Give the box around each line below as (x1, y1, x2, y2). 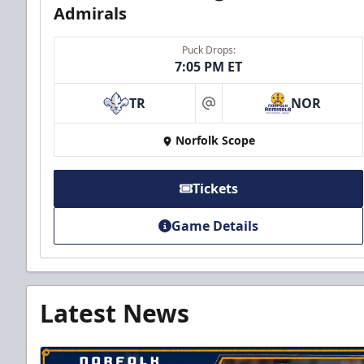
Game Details (171, 217, 259, 236)
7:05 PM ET (175, 58, 243, 76)
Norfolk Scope (175, 132, 255, 149)
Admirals (54, 2, 127, 25)
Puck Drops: (181, 43, 236, 58)
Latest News (40, 297, 189, 331)
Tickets (192, 180, 238, 198)
